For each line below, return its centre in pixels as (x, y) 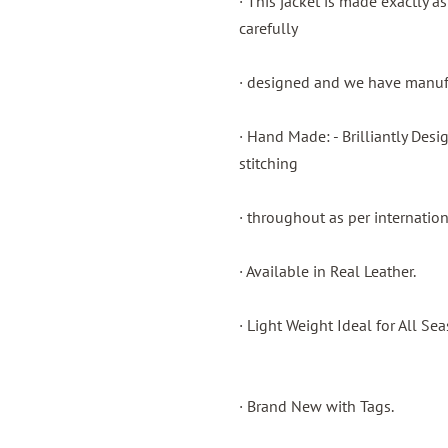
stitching (268, 163)
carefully (268, 28)
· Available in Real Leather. (327, 271)
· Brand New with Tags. (316, 406)
